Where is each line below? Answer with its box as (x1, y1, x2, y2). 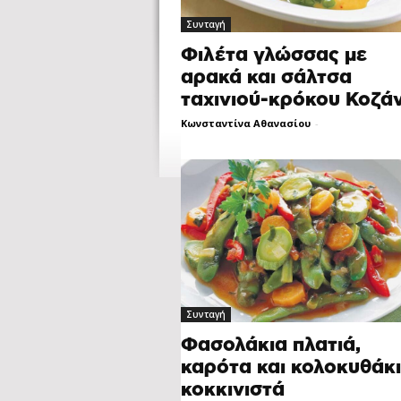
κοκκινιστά (181, 380, 285, 399)
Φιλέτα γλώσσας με (181, 45, 367, 64)
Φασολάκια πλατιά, (181, 335, 361, 354)
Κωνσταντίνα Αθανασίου (181, 115, 311, 130)
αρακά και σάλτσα (181, 67, 352, 87)
